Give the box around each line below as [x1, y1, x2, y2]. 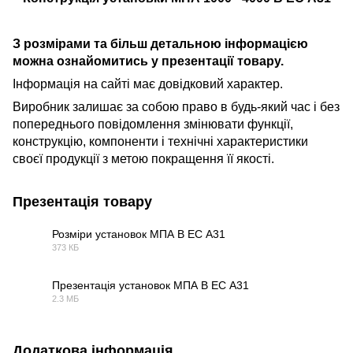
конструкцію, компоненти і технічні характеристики [13, 134, 308, 148]
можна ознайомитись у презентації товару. [13, 54, 284, 68]
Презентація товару [13, 193, 152, 210]
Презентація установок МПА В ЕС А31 [52, 278, 249, 292]
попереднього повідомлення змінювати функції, [13, 117, 293, 131]
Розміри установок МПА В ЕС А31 [52, 227, 225, 240]
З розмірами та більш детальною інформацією [13, 36, 308, 50]
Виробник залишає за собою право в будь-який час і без [13, 99, 340, 113]
